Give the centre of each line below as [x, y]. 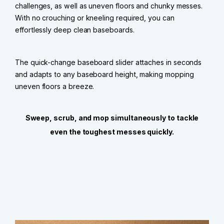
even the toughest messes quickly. [112, 132]
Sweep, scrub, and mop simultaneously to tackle [112, 118]
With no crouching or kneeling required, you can [95, 18]
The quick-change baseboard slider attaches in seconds [108, 62]
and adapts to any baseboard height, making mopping [104, 74]
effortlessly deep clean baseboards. [75, 30]
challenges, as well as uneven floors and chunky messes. [109, 6]
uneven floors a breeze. [55, 86]
